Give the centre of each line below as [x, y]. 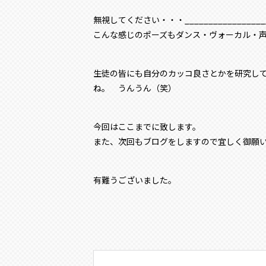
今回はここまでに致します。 [147, 126]
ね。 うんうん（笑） [135, 88]
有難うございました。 [135, 180]
